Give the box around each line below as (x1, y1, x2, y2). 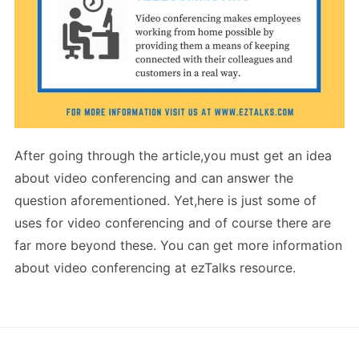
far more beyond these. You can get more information (14, 236, 342, 253)
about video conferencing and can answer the (14, 169, 293, 186)
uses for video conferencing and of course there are (14, 214, 331, 231)
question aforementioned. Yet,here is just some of (14, 192, 317, 208)
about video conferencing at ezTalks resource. (14, 259, 296, 276)
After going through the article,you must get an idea (14, 147, 332, 163)
